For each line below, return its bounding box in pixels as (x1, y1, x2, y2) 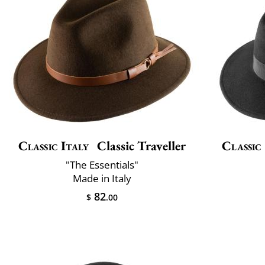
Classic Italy (18, 137, 89, 155)
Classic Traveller (94, 137, 186, 155)
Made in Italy (73, 172, 131, 186)
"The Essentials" (66, 158, 138, 172)
